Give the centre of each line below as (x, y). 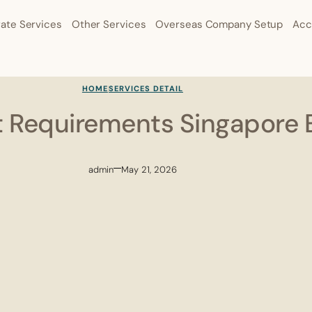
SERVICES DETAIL (146, 88)
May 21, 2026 (149, 169)
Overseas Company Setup (219, 24)
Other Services (109, 24)
